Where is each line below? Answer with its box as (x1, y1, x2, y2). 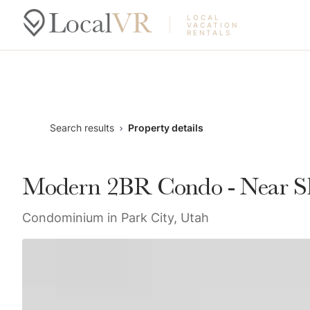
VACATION (187, 21, 239, 29)
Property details (128, 122, 203, 134)
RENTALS (187, 28, 232, 37)
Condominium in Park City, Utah (22, 210, 209, 226)
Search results (50, 122, 114, 134)
